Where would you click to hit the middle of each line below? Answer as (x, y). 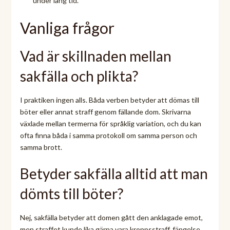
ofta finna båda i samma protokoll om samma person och (108, 135)
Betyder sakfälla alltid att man (114, 173)
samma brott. (41, 147)
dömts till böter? (71, 193)
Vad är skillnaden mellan (95, 56)
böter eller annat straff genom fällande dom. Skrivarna (105, 111)
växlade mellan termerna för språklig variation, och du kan (110, 123)
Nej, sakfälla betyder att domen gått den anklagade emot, (111, 217)
